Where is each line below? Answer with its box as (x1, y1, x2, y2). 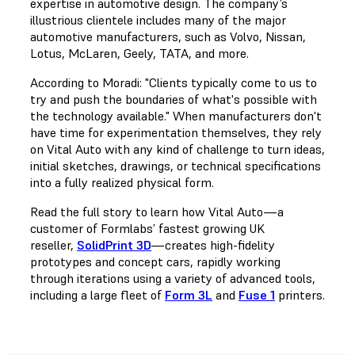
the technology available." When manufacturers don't (30, 107, 322, 124)
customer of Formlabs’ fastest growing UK (30, 219, 265, 236)
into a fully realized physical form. (30, 174, 217, 190)
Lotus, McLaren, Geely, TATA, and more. (30, 44, 252, 61)
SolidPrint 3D (77, 236, 151, 253)
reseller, (30, 236, 77, 253)
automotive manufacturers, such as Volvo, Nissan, (30, 28, 306, 44)
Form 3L (165, 286, 212, 303)
